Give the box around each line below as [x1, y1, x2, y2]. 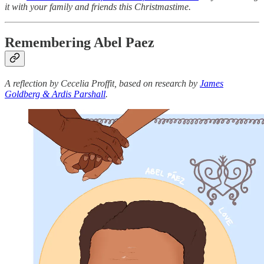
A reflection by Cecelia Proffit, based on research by [5, 78, 200, 89]
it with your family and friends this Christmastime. [5, 2, 191, 12]
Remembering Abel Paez [5, 35, 154, 51]
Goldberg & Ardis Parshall [5, 89, 105, 100]
